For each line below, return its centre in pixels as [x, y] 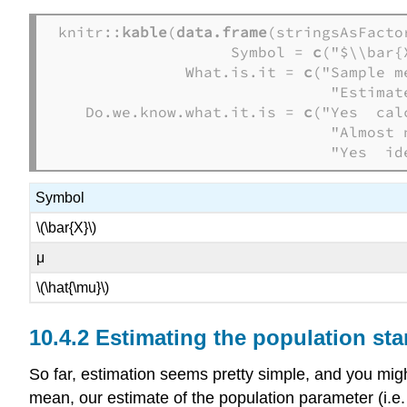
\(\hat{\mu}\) [73, 287]
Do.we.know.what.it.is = [181, 112]
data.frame [222, 32]
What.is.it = [181, 72]
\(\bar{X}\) [67, 227]
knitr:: [90, 32]
